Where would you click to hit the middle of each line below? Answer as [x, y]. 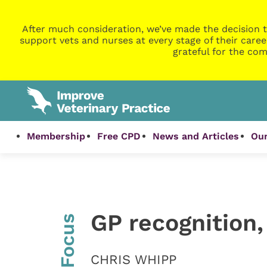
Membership [56, 136]
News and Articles [196, 136]
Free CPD [119, 136]
